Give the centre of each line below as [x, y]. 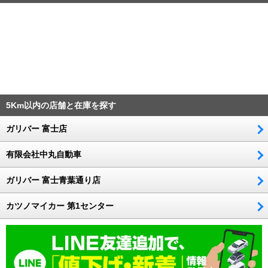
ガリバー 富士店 [36, 128]
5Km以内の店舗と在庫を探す [61, 105]
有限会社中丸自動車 [44, 154]
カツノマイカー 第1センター [60, 205]
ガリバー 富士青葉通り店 [53, 180]
